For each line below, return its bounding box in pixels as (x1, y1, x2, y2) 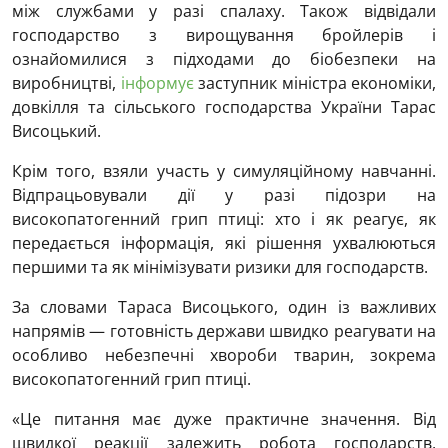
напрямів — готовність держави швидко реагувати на (12, 320, 436, 343)
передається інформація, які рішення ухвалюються (12, 232, 436, 255)
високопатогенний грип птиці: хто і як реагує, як (12, 208, 436, 231)
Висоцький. (12, 120, 101, 143)
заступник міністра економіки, (193, 72, 436, 95)
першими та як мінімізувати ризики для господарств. (12, 256, 428, 279)
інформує (120, 72, 194, 95)
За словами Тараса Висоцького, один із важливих (12, 296, 436, 319)
